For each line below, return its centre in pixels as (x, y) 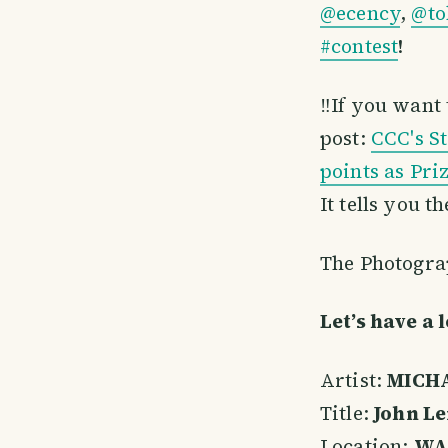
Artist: (354, 379)
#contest (359, 46)
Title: (347, 412)
